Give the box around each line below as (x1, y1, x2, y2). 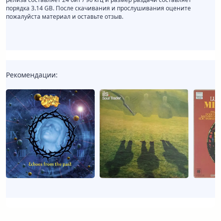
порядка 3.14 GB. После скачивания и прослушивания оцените (6, 4, 191, 13)
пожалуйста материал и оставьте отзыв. (6, 12, 123, 21)
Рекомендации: (6, 70, 58, 80)
